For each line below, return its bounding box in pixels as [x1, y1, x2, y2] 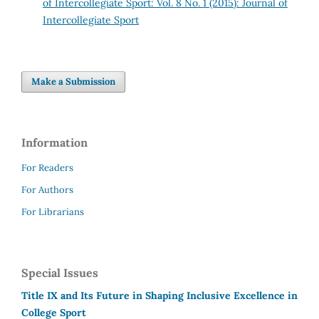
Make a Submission [31, 75, 116, 88]
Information [21, 135, 88, 150]
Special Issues [21, 265, 98, 280]
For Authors [21, 183, 73, 196]
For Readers [21, 161, 73, 174]
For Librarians [21, 205, 84, 218]
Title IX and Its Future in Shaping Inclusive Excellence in [21, 288, 298, 302]
